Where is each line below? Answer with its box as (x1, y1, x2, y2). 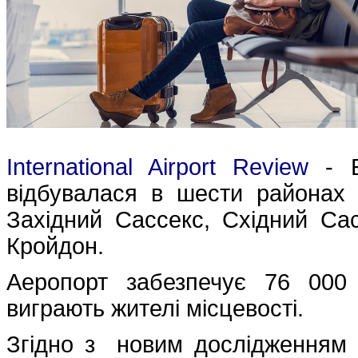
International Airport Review (6, 153, 309, 180)
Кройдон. (6, 233, 104, 259)
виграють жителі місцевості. (6, 295, 304, 321)
